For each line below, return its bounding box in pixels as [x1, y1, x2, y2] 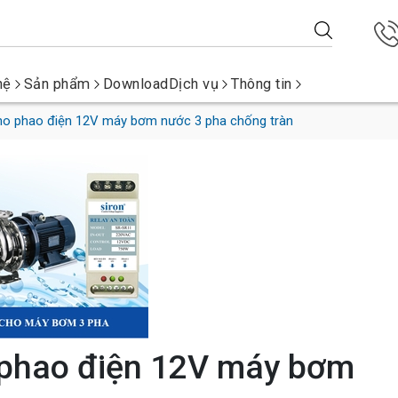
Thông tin [231, 76, 292, 92]
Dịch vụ [168, 76, 219, 92]
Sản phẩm [23, 76, 91, 92]
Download [102, 76, 169, 92]
